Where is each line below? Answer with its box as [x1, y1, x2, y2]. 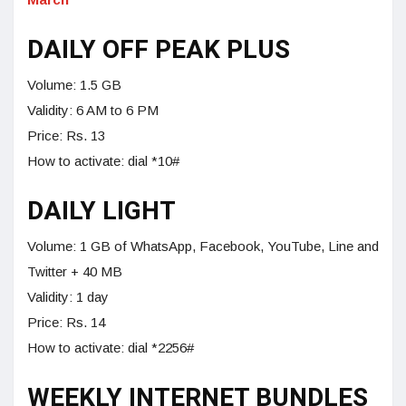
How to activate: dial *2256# [27, 339, 194, 355]
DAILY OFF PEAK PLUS [27, 31, 290, 69]
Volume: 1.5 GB [27, 76, 121, 92]
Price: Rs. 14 [27, 314, 105, 330]
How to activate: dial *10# [27, 152, 179, 169]
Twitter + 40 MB [27, 263, 122, 279]
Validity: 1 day [27, 288, 109, 304]
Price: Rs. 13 [27, 127, 105, 143]
